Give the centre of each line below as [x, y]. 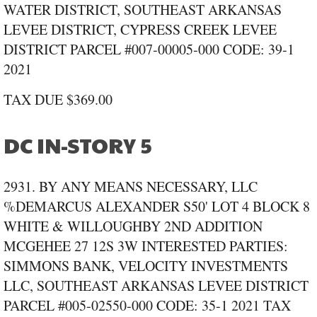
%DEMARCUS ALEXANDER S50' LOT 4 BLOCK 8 [157, 207]
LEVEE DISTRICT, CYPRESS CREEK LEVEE [140, 30]
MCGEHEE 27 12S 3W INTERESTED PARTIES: [146, 246]
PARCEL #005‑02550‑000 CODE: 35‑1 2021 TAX [147, 306]
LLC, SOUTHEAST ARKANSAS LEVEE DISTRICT [156, 286]
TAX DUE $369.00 [58, 100]
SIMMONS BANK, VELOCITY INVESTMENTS [146, 266]
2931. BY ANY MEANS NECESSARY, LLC [131, 187]
